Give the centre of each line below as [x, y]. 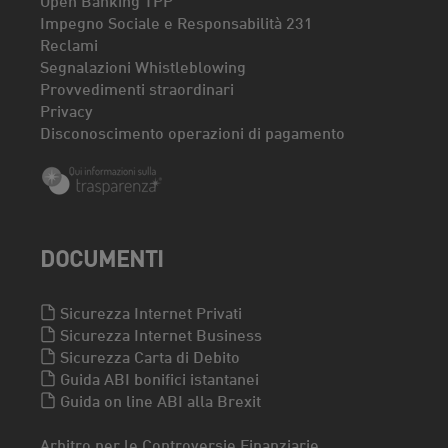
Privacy [66, 109]
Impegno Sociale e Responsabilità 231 [176, 21]
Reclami [69, 43]
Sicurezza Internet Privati [149, 312]
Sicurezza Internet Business [159, 334]
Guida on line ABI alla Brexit [158, 400]
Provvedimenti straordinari [137, 87]
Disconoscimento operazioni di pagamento [192, 131]
